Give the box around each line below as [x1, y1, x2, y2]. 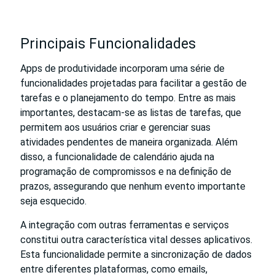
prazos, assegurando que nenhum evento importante [20, 180, 246, 192]
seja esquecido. [20, 195, 87, 207]
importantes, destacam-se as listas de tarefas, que [20, 106, 241, 118]
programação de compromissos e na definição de [20, 165, 231, 177]
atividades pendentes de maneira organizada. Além [20, 136, 238, 148]
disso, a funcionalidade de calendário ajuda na [20, 150, 214, 163]
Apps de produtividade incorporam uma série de [20, 62, 225, 74]
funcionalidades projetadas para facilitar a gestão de [20, 77, 247, 89]
